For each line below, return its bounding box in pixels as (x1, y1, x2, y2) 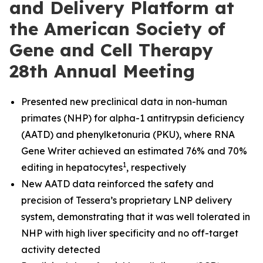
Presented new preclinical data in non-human (21, 96, 227, 107)
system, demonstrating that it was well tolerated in (21, 211, 250, 222)
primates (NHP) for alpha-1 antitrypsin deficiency (21, 112, 244, 124)
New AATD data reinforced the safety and (21, 178, 214, 190)
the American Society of (9, 18, 225, 40)
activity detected (21, 244, 100, 255)
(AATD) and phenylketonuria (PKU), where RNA (21, 129, 235, 140)
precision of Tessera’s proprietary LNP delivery (21, 194, 232, 206)
